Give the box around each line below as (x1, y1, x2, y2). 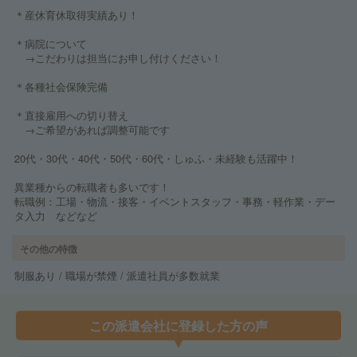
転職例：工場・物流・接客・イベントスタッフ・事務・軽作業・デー (14, 194, 335, 209)
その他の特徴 (20, 241, 77, 256)
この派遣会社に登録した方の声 (89, 316, 268, 335)
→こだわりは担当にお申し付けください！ (14, 50, 222, 65)
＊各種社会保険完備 (14, 79, 108, 94)
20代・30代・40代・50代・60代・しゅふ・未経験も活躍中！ (14, 151, 298, 166)
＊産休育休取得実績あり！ (14, 7, 139, 22)
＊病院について (14, 36, 87, 51)
